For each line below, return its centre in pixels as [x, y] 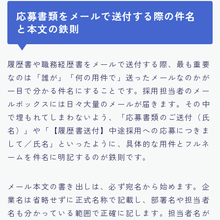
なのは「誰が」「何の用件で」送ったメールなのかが [109, 77]
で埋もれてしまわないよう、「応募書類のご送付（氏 [109, 117]
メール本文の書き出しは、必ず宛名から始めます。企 [109, 186]
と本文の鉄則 [48, 28]
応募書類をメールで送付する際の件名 [106, 16]
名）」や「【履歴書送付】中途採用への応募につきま [109, 130]
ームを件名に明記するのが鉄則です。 [79, 156]
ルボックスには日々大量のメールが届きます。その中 [109, 103]
